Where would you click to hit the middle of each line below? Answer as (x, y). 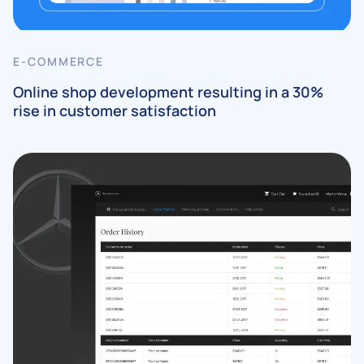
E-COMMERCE (61, 61)
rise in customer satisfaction (115, 110)
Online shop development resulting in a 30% (168, 91)
